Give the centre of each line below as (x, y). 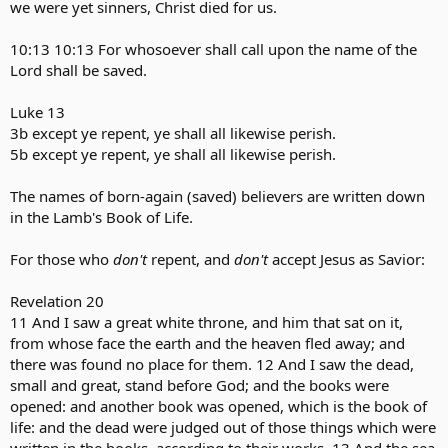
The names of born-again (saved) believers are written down (217, 196)
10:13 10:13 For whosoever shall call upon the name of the (213, 49)
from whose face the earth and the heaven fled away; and (207, 343)
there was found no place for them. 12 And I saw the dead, (212, 364)
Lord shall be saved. (78, 70)
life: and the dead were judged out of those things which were (223, 427)
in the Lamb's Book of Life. (101, 217)
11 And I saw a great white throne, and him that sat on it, (206, 322)
